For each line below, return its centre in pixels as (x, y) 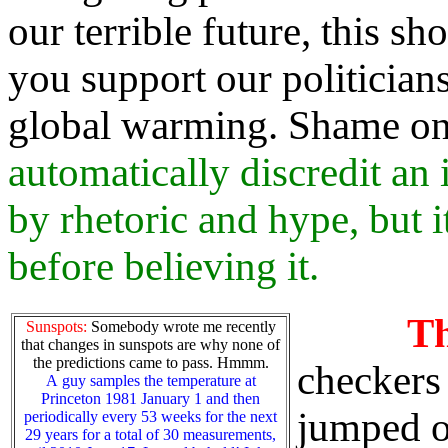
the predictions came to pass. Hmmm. (150, 362)
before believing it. (163, 267)
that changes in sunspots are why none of (150, 344)
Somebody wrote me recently (181, 326)
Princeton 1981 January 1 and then (150, 398)
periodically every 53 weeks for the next (150, 416)
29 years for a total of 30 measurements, (150, 434)
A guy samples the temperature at (150, 380)
